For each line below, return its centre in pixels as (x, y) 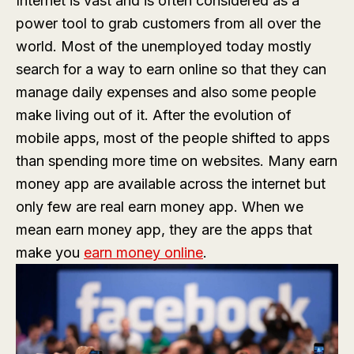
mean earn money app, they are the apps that (164, 230)
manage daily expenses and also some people (166, 92)
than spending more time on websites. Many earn (177, 161)
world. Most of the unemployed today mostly (164, 46)
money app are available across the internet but (171, 184)
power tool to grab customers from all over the (168, 23)
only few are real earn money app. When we (160, 207)
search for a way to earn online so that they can (171, 69)
